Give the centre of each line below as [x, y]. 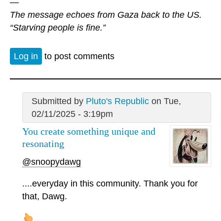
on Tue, [165, 101]
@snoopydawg [52, 162]
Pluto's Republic [117, 101]
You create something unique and [89, 131]
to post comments [78, 56]
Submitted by [58, 101]
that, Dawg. [45, 196]
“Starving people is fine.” [58, 27]
